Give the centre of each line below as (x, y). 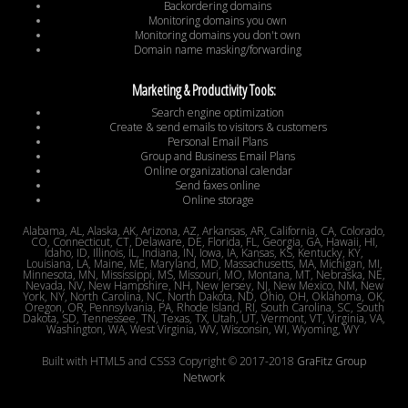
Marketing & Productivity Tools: (204, 91)
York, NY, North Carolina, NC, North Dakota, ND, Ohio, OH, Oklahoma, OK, (204, 297)
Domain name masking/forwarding (218, 50)
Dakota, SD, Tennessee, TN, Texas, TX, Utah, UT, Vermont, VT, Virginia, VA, (204, 319)
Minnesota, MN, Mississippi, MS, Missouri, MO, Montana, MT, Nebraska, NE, (204, 275)
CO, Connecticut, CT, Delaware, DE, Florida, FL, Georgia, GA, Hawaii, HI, (204, 242)
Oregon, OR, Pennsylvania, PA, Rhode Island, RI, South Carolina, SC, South (204, 308)
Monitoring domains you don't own (218, 36)
